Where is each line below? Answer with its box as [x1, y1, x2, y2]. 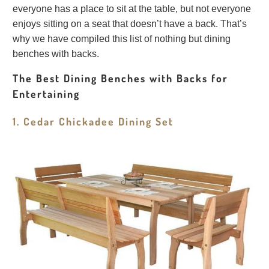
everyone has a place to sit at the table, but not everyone [13, 3, 252, 14]
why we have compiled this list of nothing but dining [13, 33, 231, 44]
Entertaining [13, 86, 80, 100]
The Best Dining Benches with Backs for [13, 71, 229, 85]
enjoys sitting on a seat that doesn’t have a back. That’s [13, 18, 247, 29]
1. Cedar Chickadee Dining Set [13, 114, 174, 128]
